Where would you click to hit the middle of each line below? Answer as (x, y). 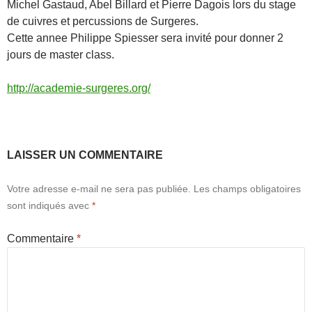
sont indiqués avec (49, 206)
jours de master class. (61, 55)
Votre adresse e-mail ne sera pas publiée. (99, 189)
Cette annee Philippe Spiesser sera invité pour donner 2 (145, 38)
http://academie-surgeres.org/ (79, 88)
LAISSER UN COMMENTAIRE (85, 155)
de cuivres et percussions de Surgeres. (103, 22)
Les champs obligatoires (247, 189)
